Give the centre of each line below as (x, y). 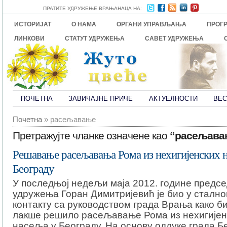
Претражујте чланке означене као (91, 136)
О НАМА (84, 24)
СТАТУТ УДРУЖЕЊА (95, 39)
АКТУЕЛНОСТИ (173, 99)
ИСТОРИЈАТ (33, 24)
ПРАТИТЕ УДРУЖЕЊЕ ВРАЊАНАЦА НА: (92, 8)
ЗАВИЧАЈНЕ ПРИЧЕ (101, 99)
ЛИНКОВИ (30, 39)
